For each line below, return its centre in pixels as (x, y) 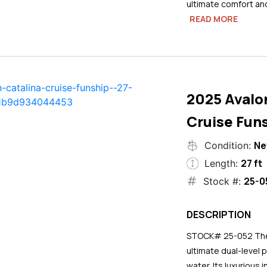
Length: (221, 163)
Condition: (227, 145)
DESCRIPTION (218, 214)
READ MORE (213, 18)
